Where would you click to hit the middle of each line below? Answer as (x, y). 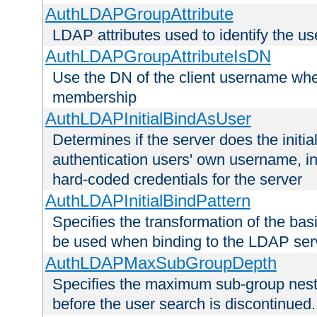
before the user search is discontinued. (184, 304)
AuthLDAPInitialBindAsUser (148, 119)
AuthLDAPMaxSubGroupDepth (161, 263)
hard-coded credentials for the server (177, 180)
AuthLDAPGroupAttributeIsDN (158, 57)
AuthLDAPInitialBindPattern (148, 201)
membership (94, 98)
